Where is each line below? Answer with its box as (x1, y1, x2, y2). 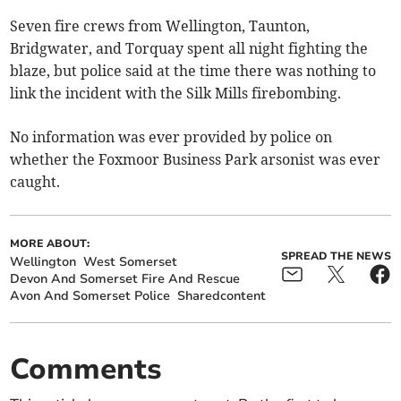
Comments (10, 350, 163, 388)
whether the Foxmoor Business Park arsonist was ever (10, 150, 381, 168)
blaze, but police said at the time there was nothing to (10, 62, 377, 80)
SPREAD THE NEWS (280, 248, 391, 263)
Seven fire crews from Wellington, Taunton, (10, 17, 311, 35)
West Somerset (83, 253, 178, 270)
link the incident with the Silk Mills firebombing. (10, 84, 342, 102)
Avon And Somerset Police (10, 287, 171, 304)
